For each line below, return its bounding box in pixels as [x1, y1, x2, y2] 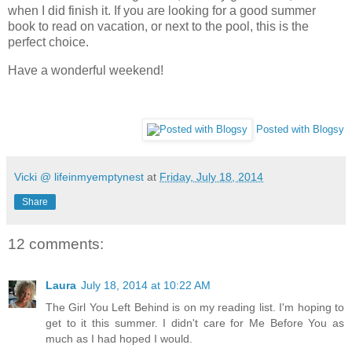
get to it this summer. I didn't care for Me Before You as [46, 316, 344, 329]
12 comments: [8, 236, 104, 253]
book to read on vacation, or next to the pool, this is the [8, 19, 309, 33]
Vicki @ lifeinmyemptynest [14, 170, 144, 184]
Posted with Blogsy [256, 123, 344, 135]
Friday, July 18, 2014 [159, 170, 263, 184]
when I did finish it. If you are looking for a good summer [8, 3, 316, 17]
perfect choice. [8, 35, 89, 49]
